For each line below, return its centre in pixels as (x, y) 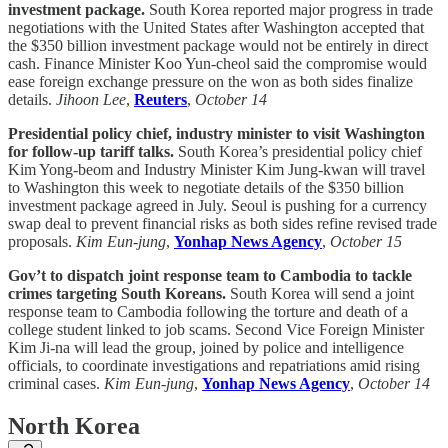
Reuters (160, 100)
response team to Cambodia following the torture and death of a (208, 312)
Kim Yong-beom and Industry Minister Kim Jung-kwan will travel (216, 170)
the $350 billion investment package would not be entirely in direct (218, 46)
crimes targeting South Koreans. (117, 294)
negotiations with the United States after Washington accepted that (216, 28)
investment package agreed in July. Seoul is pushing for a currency (217, 206)
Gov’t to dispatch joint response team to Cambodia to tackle (210, 276)
